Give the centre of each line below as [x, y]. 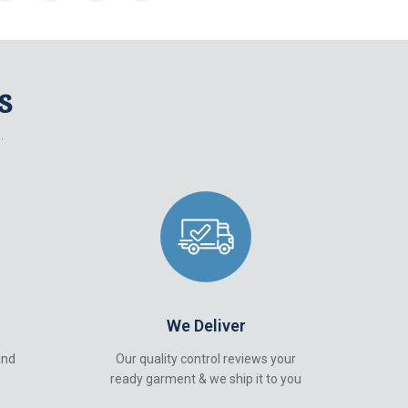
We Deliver [206, 326]
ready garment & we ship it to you [206, 379]
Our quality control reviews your [206, 359]
